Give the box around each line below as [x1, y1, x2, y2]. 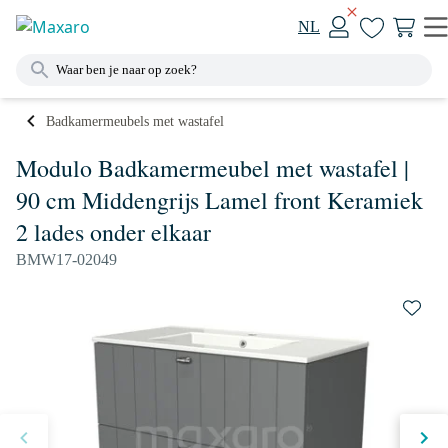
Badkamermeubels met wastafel [46, 113, 224, 129]
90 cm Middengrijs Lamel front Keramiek [16, 184, 423, 216]
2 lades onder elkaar [16, 216, 211, 248]
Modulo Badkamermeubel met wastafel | [16, 152, 409, 184]
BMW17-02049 [16, 251, 117, 268]
